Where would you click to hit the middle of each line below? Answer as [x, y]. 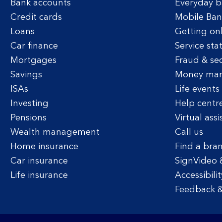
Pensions [28, 118]
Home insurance [44, 147]
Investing [29, 104]
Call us [189, 132]
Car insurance [39, 161]
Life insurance [39, 175]
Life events [197, 89]
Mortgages [33, 60]
